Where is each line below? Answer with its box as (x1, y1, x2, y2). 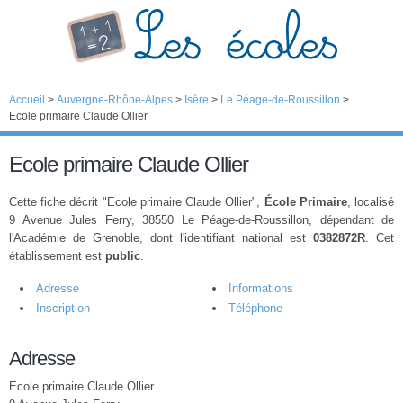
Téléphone (228, 301, 282, 315)
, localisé (346, 195, 395, 209)
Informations (228, 282, 293, 295)
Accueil (9, 94, 45, 106)
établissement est (9, 249, 105, 263)
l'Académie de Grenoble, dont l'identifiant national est (9, 231, 313, 245)
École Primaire (264, 195, 347, 209)
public (105, 249, 140, 263)
